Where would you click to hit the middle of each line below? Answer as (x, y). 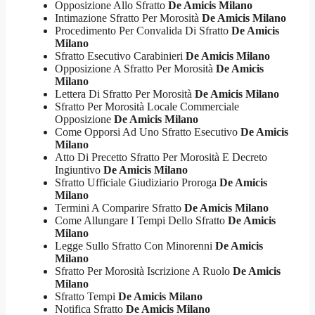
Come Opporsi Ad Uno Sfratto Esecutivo (148, 131)
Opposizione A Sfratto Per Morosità (135, 68)
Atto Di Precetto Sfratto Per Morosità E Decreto (161, 157)
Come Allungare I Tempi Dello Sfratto (141, 220)
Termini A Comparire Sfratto (120, 207)
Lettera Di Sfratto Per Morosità (125, 94)
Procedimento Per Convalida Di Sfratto (143, 30)
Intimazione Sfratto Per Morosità (128, 18)
